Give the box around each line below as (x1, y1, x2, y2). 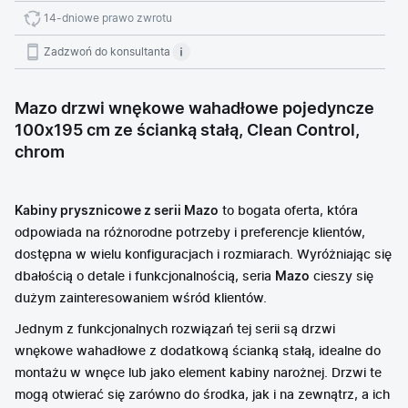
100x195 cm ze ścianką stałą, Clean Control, (15, 123, 360, 139)
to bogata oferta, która (219, 205, 358, 218)
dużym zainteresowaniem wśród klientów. (15, 292, 267, 305)
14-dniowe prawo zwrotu (44, 13, 172, 24)
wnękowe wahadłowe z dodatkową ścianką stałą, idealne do (15, 345, 381, 358)
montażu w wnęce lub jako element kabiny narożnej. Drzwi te (15, 367, 382, 380)
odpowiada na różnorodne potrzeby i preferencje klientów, (15, 227, 365, 240)
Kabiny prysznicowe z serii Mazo (15, 205, 219, 218)
